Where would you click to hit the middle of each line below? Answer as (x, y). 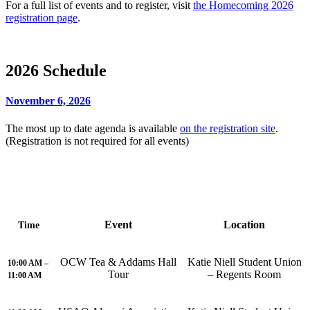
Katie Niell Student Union (244, 262)
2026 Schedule (56, 71)
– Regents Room (244, 274)
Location (244, 224)
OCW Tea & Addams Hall (118, 262)
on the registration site (228, 128)
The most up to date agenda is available (93, 128)
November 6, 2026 (48, 101)
